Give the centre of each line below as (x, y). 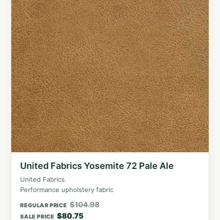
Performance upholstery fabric (67, 190)
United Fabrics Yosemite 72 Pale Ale (97, 166)
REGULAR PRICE (44, 206)
